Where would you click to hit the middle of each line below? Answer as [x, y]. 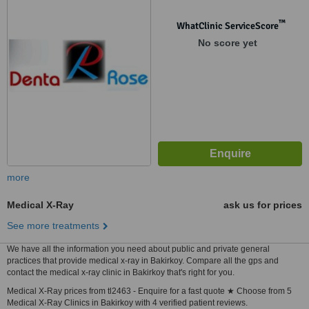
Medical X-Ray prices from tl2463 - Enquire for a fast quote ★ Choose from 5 [149, 291]
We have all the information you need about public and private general [138, 249]
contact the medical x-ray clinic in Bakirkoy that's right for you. [121, 272]
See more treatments [53, 226]
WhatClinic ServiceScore [227, 26]
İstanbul [175, 9]
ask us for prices [263, 205]
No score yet [227, 43]
